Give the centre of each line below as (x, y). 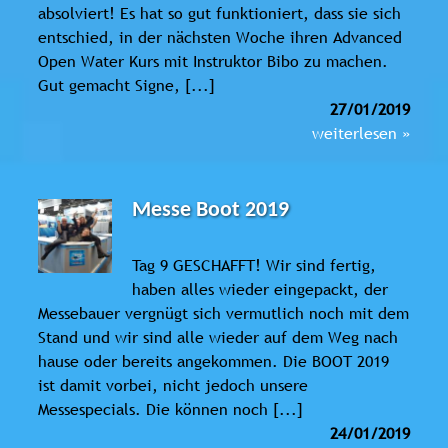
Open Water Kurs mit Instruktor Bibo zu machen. (213, 60)
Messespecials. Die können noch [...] (170, 408)
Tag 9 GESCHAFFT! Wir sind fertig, (254, 264)
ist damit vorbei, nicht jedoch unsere (173, 384)
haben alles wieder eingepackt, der (260, 288)
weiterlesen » (361, 132)
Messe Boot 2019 (211, 210)
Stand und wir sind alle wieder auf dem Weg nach (218, 336)
